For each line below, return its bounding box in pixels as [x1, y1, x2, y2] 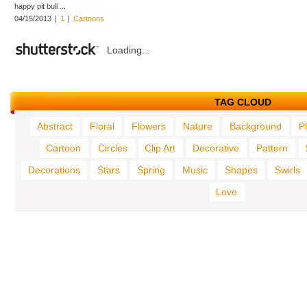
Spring [137, 164, 165, 175]
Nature [183, 121, 212, 132]
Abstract [37, 121, 73, 132]
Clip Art [145, 143, 176, 153]
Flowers [132, 121, 166, 132]
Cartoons [73, 14, 104, 23]
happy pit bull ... [14, 2, 66, 10]
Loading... [107, 45, 150, 56]
